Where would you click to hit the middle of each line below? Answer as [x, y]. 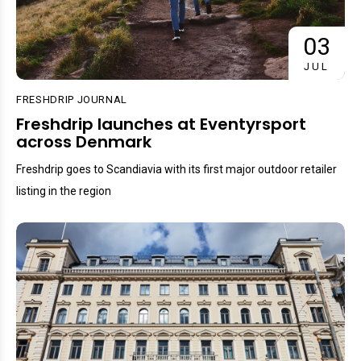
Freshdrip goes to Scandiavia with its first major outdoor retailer [176, 170]
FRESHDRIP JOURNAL [72, 100]
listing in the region [64, 191]
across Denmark [84, 142]
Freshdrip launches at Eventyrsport [161, 124]
